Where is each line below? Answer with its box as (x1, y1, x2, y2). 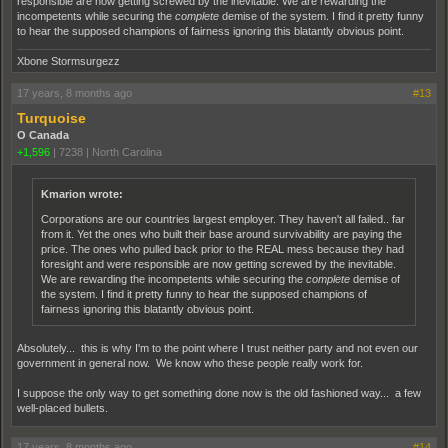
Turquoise (17, 109, 86, 126)
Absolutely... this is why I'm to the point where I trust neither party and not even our (17, 341, 418, 354)
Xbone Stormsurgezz (17, 54, 120, 67)
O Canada (17, 128, 69, 141)
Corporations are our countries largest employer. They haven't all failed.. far (41, 212, 405, 225)
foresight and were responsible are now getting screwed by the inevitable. (41, 257, 396, 270)
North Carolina (92, 145, 162, 158)
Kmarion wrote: (41, 187, 123, 200)
